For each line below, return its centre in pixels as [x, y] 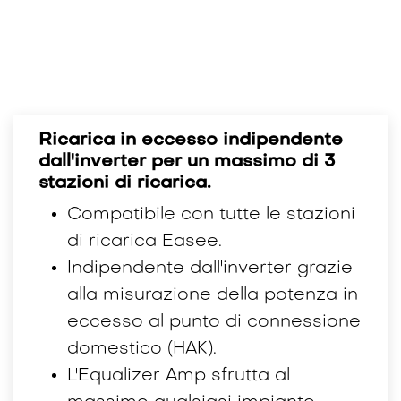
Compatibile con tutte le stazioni [211, 214]
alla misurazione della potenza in [213, 295]
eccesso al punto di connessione [214, 322]
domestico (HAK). [142, 349]
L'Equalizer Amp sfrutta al [179, 375]
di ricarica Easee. [145, 241]
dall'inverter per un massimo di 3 [187, 162]
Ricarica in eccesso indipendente [191, 140]
